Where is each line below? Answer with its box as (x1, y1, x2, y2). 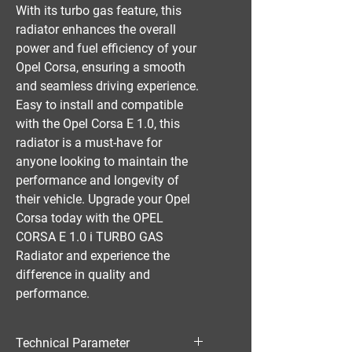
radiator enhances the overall (16, 22, 176, 37)
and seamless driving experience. (16, 79, 199, 93)
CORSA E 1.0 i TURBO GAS (16, 229, 163, 244)
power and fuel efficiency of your (16, 41, 196, 56)
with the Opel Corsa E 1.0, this (16, 116, 180, 131)
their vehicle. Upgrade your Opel (16, 192, 190, 207)
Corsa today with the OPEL (16, 211, 163, 225)
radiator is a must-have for (16, 135, 162, 150)
